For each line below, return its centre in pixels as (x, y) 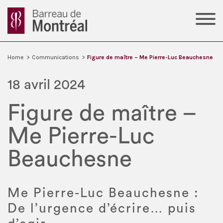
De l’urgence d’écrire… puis (102, 208)
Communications (56, 57)
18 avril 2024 (46, 84)
